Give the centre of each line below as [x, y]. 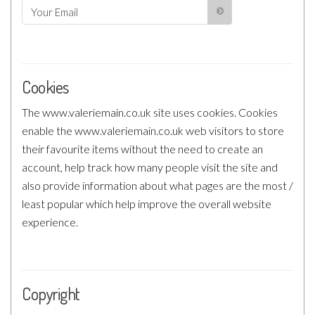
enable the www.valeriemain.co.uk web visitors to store [153, 130]
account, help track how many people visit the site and [150, 167]
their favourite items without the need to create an [142, 149]
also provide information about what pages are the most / [157, 185]
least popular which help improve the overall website [147, 204]
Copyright [51, 294]
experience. [50, 222]
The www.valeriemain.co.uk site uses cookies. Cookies [150, 112]
